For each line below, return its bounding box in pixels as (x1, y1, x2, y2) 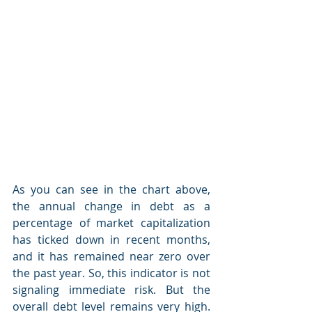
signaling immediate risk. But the (13, 282, 210, 297)
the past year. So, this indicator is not (13, 265, 210, 281)
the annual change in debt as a (13, 198, 210, 214)
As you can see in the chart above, (13, 182, 210, 197)
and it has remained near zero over (13, 249, 210, 264)
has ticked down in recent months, (13, 232, 210, 247)
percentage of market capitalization (13, 215, 210, 231)
